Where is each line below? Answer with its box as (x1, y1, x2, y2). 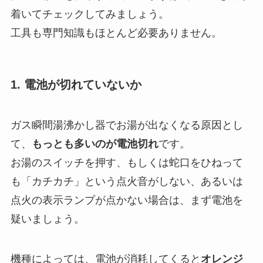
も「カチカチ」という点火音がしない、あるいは (10, 176, 243, 188)
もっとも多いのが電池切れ (31, 138, 159, 150)
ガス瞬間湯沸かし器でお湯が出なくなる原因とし (10, 119, 243, 131)
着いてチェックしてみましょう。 (10, 8, 169, 20)
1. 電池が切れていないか (10, 77, 141, 91)
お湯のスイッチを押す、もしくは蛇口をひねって (10, 157, 243, 169)
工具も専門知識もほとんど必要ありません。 (10, 26, 222, 39)
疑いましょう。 (10, 213, 85, 225)
